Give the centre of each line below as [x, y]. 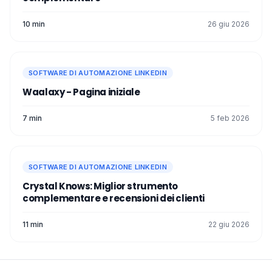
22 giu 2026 [229, 224]
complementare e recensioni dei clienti [114, 198]
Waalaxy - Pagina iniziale [81, 92]
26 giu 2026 [229, 24]
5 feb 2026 [230, 118]
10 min [34, 24]
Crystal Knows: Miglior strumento [100, 186]
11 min [33, 224]
